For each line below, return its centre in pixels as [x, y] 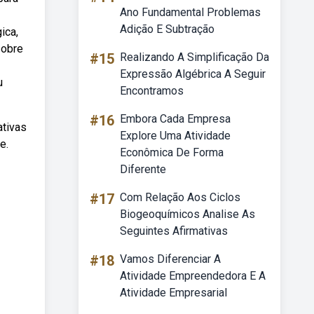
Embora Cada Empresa [175, 119]
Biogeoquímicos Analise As [187, 214]
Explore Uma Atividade [175, 136]
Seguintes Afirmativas [174, 231]
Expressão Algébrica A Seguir [193, 74]
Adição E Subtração [167, 29]
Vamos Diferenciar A [170, 259]
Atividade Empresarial [173, 293]
